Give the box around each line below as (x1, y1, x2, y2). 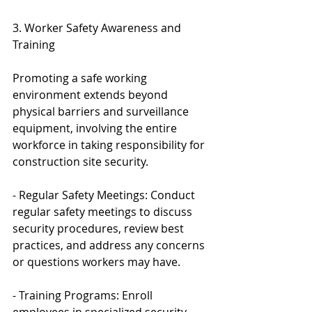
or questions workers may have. (13, 253, 180, 270)
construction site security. (13, 153, 148, 169)
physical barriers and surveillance (13, 103, 192, 119)
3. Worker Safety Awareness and (13, 19, 184, 36)
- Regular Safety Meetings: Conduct (13, 187, 198, 203)
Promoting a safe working (13, 70, 150, 86)
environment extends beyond (13, 86, 171, 102)
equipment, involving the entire (13, 120, 180, 136)
